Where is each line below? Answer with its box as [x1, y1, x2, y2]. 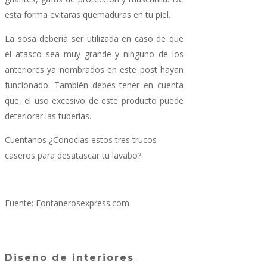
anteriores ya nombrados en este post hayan [5, 63, 184, 75]
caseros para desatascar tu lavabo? [5, 149, 141, 161]
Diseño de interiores [5, 252, 134, 264]
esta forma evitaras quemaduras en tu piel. [5, 8, 170, 20]
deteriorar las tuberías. [5, 110, 91, 122]
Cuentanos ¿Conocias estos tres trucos [5, 133, 157, 145]
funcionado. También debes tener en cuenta [5, 79, 184, 91]
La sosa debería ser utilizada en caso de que [5, 32, 184, 44]
